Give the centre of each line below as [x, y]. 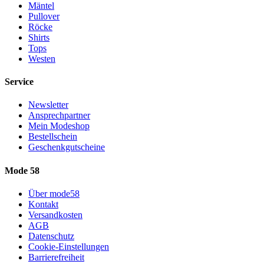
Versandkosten [55, 214]
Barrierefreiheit [56, 257]
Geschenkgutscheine [67, 147]
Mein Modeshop [59, 126]
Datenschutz [51, 236]
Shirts [39, 37]
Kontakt [43, 204]
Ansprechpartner [59, 115]
